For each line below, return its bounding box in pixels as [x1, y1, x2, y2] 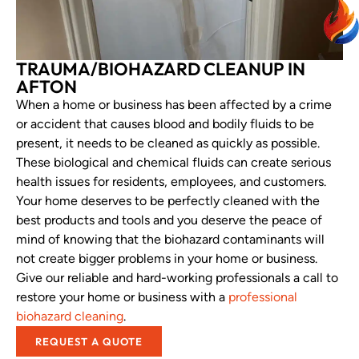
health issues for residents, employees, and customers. [16, 174, 326, 190]
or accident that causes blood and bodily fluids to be [16, 116, 314, 132]
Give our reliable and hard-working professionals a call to [16, 270, 338, 286]
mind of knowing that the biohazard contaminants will [16, 232, 325, 248]
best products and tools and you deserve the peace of [16, 212, 322, 228]
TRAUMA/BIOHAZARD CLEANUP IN [16, 58, 305, 81]
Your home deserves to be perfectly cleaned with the [16, 193, 320, 209]
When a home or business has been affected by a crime [16, 97, 332, 113]
